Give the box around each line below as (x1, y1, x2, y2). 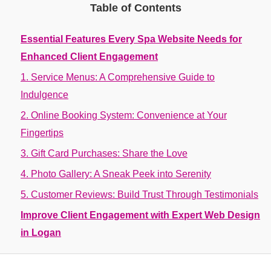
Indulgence (21, 90, 68, 100)
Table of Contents (90, 2, 181, 14)
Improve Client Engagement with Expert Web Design (21, 210, 260, 220)
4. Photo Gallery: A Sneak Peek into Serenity (21, 169, 211, 179)
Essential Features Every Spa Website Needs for (21, 34, 242, 44)
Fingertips (21, 128, 64, 138)
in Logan (21, 227, 61, 238)
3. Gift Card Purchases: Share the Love (21, 148, 188, 158)
